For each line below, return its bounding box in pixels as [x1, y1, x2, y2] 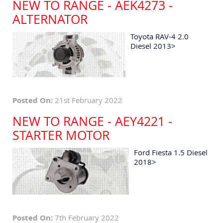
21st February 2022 [53, 95, 122, 106]
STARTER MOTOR [12, 127, 110, 144]
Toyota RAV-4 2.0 [130, 31, 189, 42]
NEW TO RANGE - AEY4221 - [12, 113, 172, 130]
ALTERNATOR [12, 11, 88, 28]
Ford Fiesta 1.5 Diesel [134, 147, 208, 158]
